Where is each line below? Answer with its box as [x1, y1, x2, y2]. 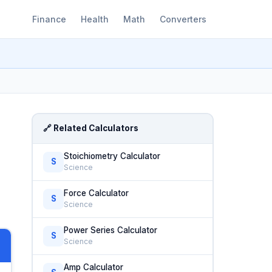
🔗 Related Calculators [43, 123, 139, 134]
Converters [160, 13, 206, 24]
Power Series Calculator [64, 225, 158, 235]
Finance [32, 13, 66, 24]
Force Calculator [64, 188, 129, 198]
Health [81, 13, 109, 24]
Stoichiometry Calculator [64, 151, 161, 161]
